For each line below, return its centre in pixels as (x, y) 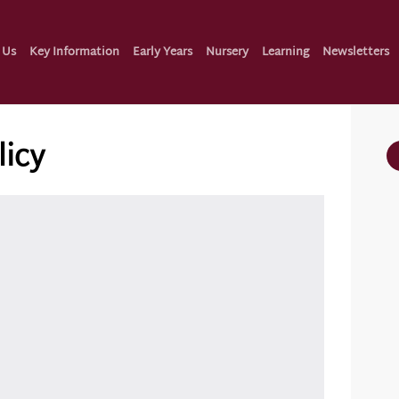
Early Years (163, 52)
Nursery (227, 52)
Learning (285, 52)
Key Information (74, 52)
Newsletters (356, 52)
